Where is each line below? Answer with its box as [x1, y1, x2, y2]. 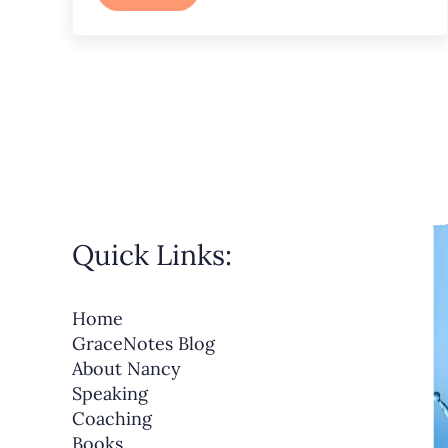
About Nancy [72, 357, 181, 381]
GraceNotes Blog [72, 332, 215, 356]
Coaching [72, 407, 152, 431]
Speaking [72, 382, 148, 406]
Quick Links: [72, 237, 232, 274]
